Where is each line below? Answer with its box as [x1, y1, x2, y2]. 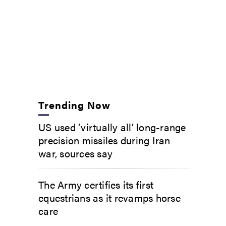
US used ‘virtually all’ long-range [38, 119, 186, 134]
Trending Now [38, 97, 111, 112]
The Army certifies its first [38, 177, 153, 192]
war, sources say [38, 145, 112, 160]
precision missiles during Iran [38, 132, 171, 147]
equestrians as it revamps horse [38, 190, 181, 205]
